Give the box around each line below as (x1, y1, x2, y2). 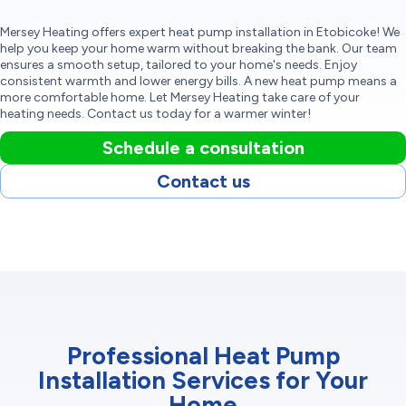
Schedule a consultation (101, 136, 304, 159)
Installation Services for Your (38, 364, 368, 395)
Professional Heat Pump (66, 340, 340, 371)
